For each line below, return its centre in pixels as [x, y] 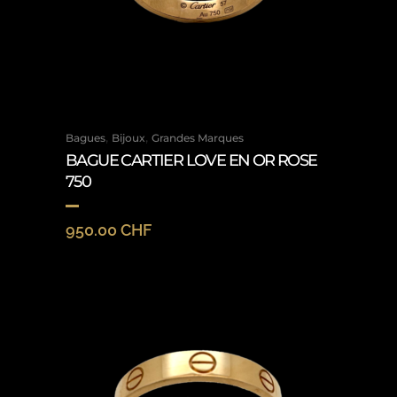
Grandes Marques [198, 138]
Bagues [86, 138]
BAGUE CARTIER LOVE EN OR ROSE [191, 160]
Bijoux [128, 138]
